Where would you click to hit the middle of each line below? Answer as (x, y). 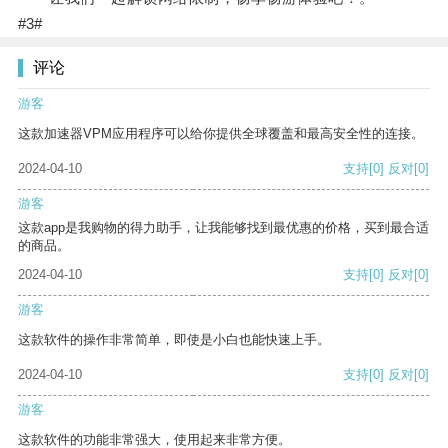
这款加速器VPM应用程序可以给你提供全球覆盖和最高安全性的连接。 (221, 134)
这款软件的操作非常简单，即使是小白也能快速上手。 (174, 340)
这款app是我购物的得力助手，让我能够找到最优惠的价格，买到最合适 (223, 228)
